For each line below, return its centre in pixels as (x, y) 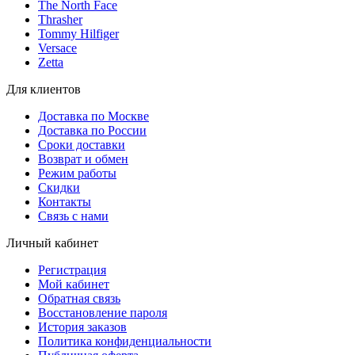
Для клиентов (44, 89)
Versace (57, 48)
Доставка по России (92, 130)
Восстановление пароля (103, 312)
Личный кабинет (52, 242)
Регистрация (72, 269)
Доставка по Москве (94, 116)
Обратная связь (79, 298)
